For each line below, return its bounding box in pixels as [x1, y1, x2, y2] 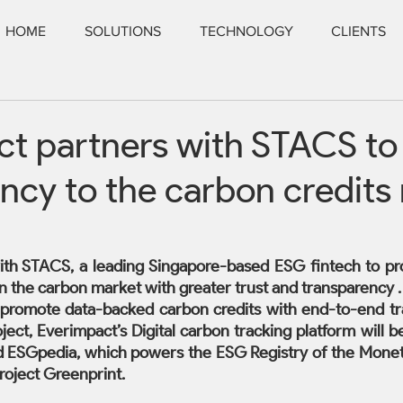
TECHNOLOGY [200, 23, 293, 39]
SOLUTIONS [85, 23, 161, 39]
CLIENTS [331, 23, 386, 39]
